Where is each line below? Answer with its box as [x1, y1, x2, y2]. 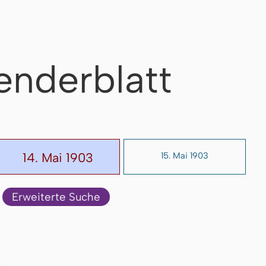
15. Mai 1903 [161, 150, 208, 161]
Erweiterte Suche [11, 189, 100, 204]
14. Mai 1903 [22, 150, 93, 165]
